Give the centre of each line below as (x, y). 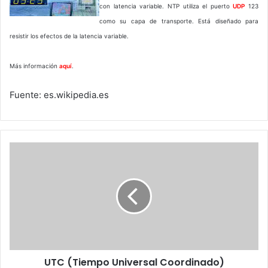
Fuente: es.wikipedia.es (59, 95)
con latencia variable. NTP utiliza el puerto (166, 6)
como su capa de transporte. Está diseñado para (179, 21)
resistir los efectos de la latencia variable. (69, 36)
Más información (34, 66)
